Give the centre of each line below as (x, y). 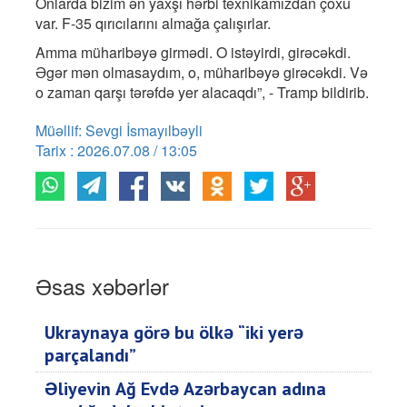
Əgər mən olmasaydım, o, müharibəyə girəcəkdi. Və (202, 72)
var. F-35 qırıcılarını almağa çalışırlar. (153, 23)
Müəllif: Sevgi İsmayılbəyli (119, 130)
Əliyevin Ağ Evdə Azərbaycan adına (185, 388)
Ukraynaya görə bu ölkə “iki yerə (174, 332)
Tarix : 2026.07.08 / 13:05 (116, 150)
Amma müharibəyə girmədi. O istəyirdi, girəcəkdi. (193, 52)
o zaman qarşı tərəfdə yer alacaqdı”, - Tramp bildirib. (202, 92)
